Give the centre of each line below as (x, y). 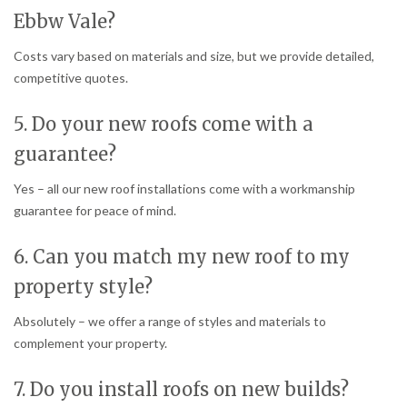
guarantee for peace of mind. (95, 211)
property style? (83, 287)
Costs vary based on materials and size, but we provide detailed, (194, 56)
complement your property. (90, 343)
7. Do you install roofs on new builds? (181, 389)
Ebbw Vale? (65, 22)
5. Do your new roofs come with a (164, 124)
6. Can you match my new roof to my (182, 257)
